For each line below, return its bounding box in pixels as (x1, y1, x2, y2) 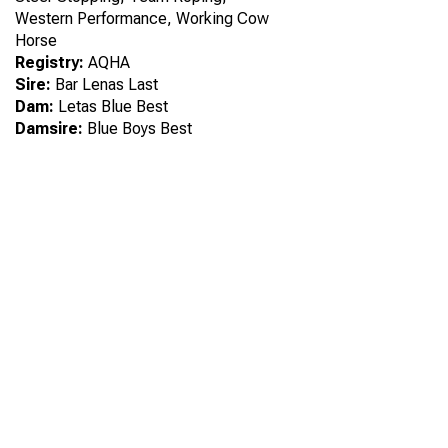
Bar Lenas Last (51, 74, 158, 94)
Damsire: (15, 118, 83, 138)
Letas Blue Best (54, 96, 168, 116)
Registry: (15, 52, 84, 72)
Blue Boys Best (83, 118, 192, 138)
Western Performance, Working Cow (15, 8, 269, 28)
